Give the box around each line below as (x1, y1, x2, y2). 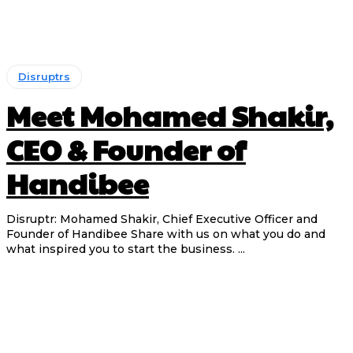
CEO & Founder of (6, 128, 246, 169)
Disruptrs (18, 69, 70, 83)
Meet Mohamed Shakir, (6, 95, 333, 135)
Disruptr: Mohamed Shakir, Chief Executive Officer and (6, 211, 318, 226)
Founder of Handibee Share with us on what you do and (6, 226, 131, 241)
